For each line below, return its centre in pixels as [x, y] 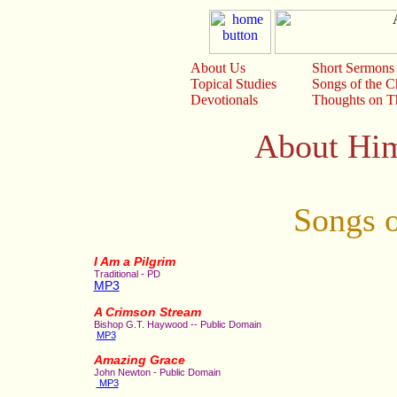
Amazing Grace [139, 360]
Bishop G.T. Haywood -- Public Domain [177, 324]
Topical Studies [234, 84]
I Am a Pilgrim [134, 262]
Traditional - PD [127, 274]
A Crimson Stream [147, 312]
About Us [218, 68]
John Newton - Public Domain [157, 372]
